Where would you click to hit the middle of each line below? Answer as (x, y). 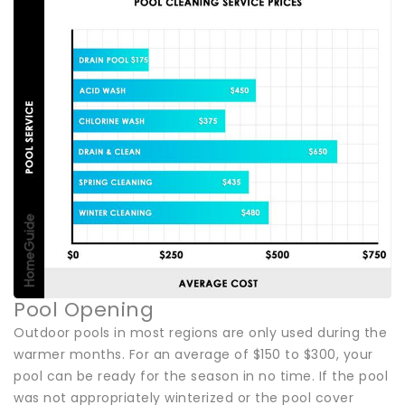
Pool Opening (84, 309)
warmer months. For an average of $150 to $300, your (193, 354)
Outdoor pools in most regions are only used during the (200, 332)
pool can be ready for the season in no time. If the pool (201, 376)
